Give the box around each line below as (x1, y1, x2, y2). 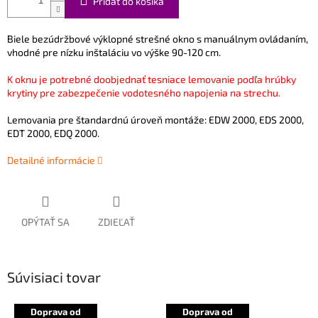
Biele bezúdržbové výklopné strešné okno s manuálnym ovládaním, (7, 33, 308, 45)
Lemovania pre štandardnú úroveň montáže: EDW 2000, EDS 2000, (7, 114, 304, 126)
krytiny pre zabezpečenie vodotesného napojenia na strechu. (7, 87, 283, 99)
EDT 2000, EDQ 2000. (7, 127, 99, 140)
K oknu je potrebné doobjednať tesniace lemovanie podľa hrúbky (7, 73, 296, 86)
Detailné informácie (7, 154, 95, 167)
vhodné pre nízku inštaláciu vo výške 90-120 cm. (7, 46, 221, 59)
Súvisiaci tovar (7, 268, 101, 286)
